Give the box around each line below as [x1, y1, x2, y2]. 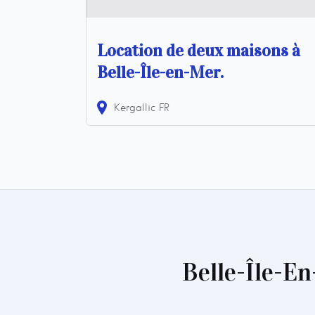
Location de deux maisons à [97, 39, 300, 61]
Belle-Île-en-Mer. [97, 61, 224, 83]
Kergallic [114, 101, 155, 113]
